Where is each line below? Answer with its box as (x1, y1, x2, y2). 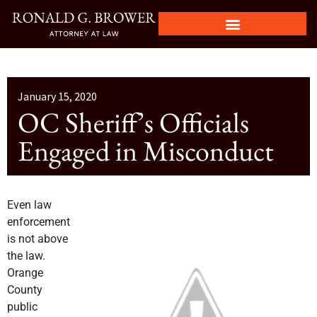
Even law (7, 197, 52, 212)
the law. (7, 248, 45, 263)
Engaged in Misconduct (18, 132, 274, 169)
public (7, 299, 38, 313)
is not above (7, 231, 68, 246)
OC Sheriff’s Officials (18, 103, 249, 141)
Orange (7, 265, 43, 279)
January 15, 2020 (18, 88, 97, 103)
